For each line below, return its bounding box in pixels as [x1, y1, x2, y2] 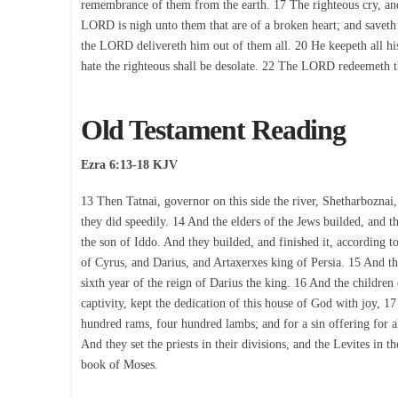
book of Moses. [80, 358, 158, 372]
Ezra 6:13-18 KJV [80, 157, 178, 171]
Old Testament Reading [80, 114, 346, 147]
